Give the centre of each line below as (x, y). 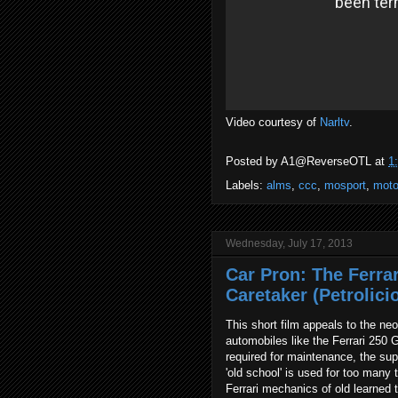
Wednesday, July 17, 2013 (289, 243)
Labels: (246, 185)
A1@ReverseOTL (326, 162)
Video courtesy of (273, 122)
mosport (345, 185)
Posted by (253, 162)
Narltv (334, 122)
